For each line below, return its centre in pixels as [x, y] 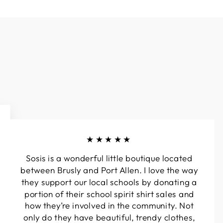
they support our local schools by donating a [109, 182]
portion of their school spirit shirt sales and [109, 194]
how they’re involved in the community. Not [109, 205]
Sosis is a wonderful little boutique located [109, 158]
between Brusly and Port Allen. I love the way [109, 170]
